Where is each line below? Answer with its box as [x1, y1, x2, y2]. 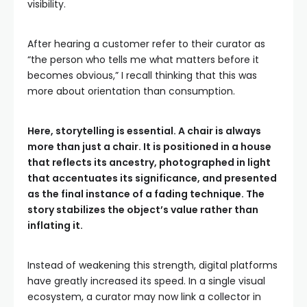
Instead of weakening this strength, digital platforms [27, 258, 278, 272]
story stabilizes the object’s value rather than [27, 203, 258, 217]
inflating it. [27, 219, 83, 232]
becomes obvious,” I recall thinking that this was [27, 69, 257, 82]
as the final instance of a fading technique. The [27, 187, 265, 201]
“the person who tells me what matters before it [27, 53, 259, 66]
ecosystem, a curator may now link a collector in [27, 290, 261, 304]
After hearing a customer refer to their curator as [27, 37, 265, 51]
